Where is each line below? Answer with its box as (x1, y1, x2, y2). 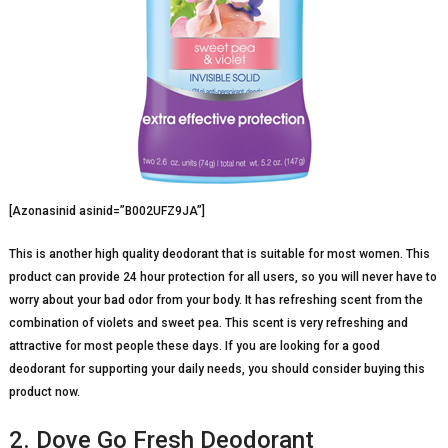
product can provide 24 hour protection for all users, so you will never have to (8, 269, 437, 284)
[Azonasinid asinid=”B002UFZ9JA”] (8, 203, 205, 218)
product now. (8, 384, 80, 399)
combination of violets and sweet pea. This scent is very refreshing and (8, 315, 408, 330)
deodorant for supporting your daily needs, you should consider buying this (8, 361, 425, 376)
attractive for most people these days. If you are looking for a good (8, 338, 380, 353)
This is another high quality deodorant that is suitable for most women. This (8, 246, 430, 261)
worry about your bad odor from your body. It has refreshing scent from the (8, 292, 423, 307)
